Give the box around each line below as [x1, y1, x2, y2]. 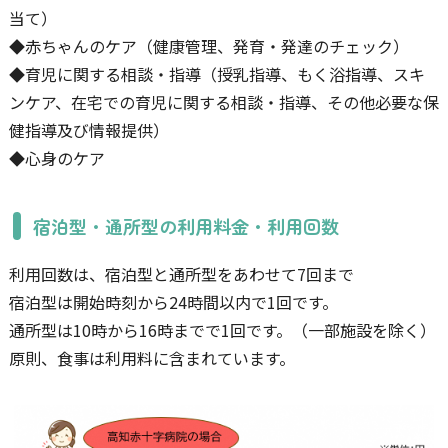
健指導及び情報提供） [8, 118, 169, 142]
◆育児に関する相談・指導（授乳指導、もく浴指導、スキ [8, 62, 425, 86]
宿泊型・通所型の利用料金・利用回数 [33, 213, 340, 239]
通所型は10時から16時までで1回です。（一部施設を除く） [8, 318, 436, 342]
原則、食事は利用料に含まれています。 [8, 346, 295, 370]
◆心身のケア [8, 146, 105, 170]
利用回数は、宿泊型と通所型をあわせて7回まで [8, 262, 354, 286]
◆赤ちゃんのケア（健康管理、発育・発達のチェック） [8, 34, 409, 58]
